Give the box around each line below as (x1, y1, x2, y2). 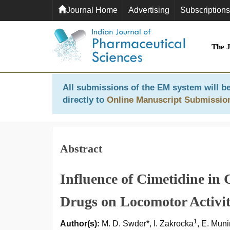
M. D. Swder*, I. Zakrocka (100, 219, 194, 228)
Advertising (128, 6, 169, 14)
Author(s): (60, 219, 100, 228)
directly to (63, 95, 107, 105)
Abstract (60, 142, 102, 155)
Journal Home (66, 6, 118, 14)
